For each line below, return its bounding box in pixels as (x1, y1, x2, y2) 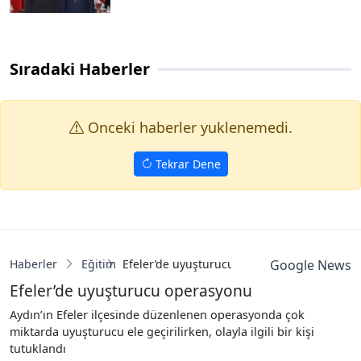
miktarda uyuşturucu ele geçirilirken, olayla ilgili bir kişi (10, 323, 314, 339)
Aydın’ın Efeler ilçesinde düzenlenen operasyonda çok (10, 306, 305, 322)
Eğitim (81, 255, 116, 272)
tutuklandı (10, 340, 66, 356)
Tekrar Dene (151, 156, 221, 172)
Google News (269, 255, 351, 274)
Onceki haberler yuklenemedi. (83, 117, 293, 137)
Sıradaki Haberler (10, 57, 150, 80)
